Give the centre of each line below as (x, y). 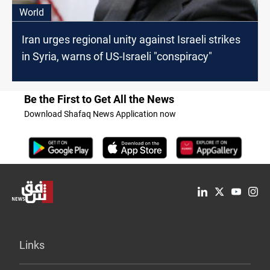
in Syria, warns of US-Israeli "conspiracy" (117, 56)
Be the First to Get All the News (99, 99)
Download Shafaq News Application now (100, 114)
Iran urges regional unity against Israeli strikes (131, 39)
